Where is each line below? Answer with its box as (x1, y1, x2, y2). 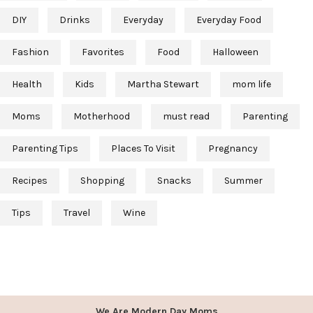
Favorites (82, 46, 124, 59)
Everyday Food (196, 14, 261, 27)
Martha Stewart (127, 78, 199, 91)
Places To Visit (111, 143, 175, 155)
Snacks (157, 175, 191, 187)
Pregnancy (208, 143, 258, 155)
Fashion (12, 46, 49, 59)
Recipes (12, 175, 48, 187)
